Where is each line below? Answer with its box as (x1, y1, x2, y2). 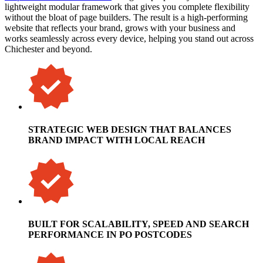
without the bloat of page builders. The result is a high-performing (5, 12, 248, 23)
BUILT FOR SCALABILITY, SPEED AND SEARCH (28, 218, 249, 229)
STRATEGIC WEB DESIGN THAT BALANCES (28, 124, 231, 135)
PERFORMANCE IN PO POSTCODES (28, 229, 192, 240)
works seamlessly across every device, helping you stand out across (5, 33, 254, 44)
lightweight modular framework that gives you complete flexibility (5, 2, 249, 12)
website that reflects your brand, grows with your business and (5, 23, 235, 33)
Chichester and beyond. (5, 44, 92, 55)
